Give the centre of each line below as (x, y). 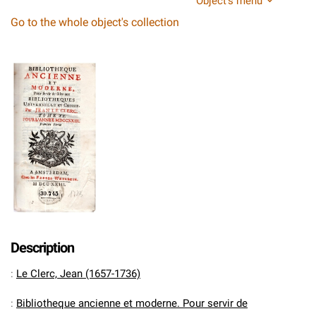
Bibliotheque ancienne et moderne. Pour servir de (132, 303)
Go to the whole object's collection (95, 22)
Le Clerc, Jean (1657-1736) (78, 274)
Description (42, 248)
